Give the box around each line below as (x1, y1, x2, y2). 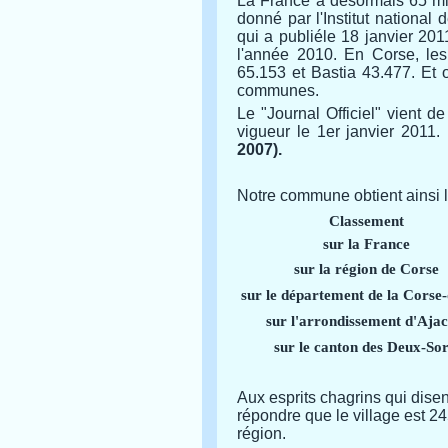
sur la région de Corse (293, 261, 439, 277)
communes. (237, 82, 319, 99)
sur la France (322, 236, 410, 252)
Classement (328, 213, 404, 229)
